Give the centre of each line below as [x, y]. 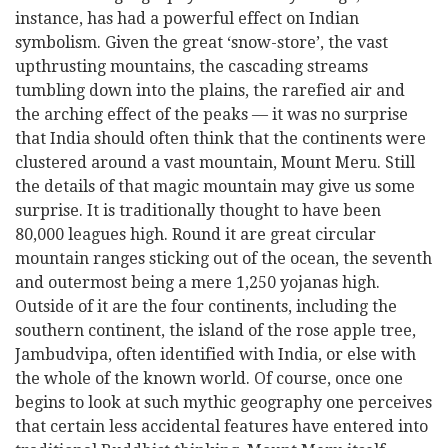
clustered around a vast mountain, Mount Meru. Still [215, 162]
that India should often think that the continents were [220, 138]
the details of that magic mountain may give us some [215, 186]
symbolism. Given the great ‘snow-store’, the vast [201, 42]
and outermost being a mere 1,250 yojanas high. [197, 282]
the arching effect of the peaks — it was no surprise [211, 114]
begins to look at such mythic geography [170, 402]
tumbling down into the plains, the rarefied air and [210, 90]
